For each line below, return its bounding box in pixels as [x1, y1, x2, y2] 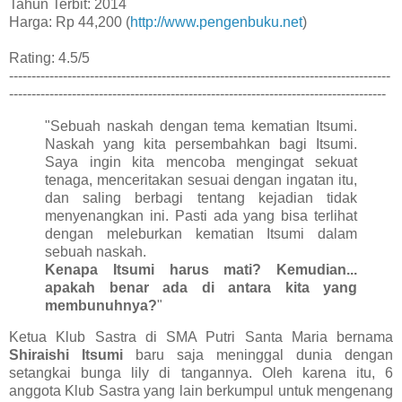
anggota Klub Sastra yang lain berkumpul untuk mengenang [9, 383, 393, 399]
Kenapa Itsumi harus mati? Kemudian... [45, 261, 357, 277]
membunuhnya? [45, 297, 157, 313]
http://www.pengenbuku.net [130, 13, 302, 30]
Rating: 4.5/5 [9, 49, 90, 66]
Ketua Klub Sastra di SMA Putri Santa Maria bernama [9, 329, 393, 345]
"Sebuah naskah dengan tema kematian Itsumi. [45, 118, 357, 134]
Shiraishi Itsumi [9, 347, 123, 363]
